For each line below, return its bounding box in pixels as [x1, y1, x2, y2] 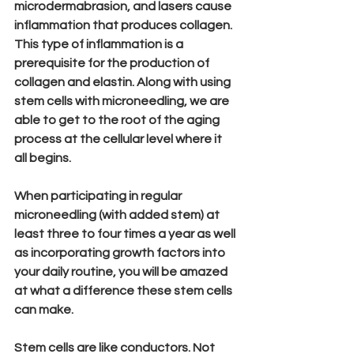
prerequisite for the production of [14, 57, 212, 70]
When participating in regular [14, 190, 184, 203]
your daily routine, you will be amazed [14, 265, 230, 279]
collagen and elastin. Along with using [14, 76, 233, 89]
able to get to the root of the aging [14, 114, 222, 127]
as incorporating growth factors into [14, 247, 228, 260]
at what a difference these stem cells [14, 284, 235, 298]
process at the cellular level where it [14, 133, 224, 146]
